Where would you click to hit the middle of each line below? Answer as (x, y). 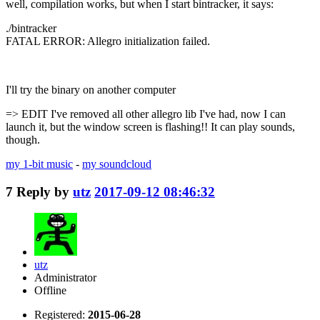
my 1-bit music (39, 164)
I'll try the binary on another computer (91, 89)
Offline (50, 291)
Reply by (45, 191)
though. (23, 139)
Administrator (65, 278)
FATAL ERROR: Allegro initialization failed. (108, 41)
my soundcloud (117, 164)
